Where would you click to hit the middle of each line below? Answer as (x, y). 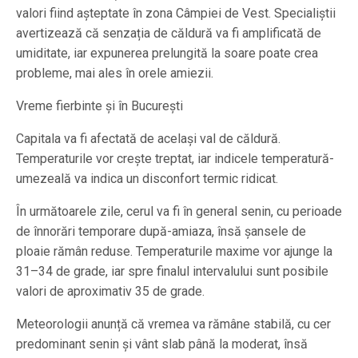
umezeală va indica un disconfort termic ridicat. (147, 179)
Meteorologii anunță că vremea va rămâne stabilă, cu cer (173, 324)
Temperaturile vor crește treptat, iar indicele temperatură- (175, 159)
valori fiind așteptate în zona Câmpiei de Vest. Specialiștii (176, 14)
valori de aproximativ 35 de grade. (110, 292)
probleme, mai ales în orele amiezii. (115, 74)
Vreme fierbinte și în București (99, 106)
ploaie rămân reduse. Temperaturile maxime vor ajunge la (174, 252)
